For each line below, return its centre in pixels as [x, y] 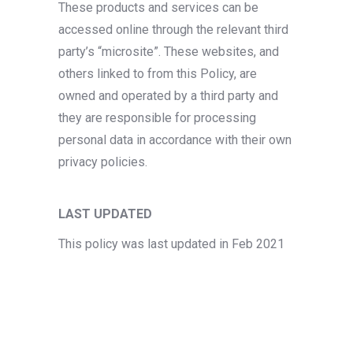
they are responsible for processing [157, 118]
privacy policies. [103, 162]
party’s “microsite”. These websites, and [169, 52]
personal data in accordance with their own [175, 140]
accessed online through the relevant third [173, 30]
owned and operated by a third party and [168, 96]
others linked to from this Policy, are [158, 74]
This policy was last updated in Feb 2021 [171, 244]
